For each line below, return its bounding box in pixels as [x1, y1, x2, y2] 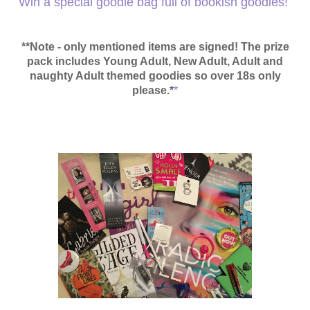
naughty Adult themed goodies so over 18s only [29, 70, 281, 82]
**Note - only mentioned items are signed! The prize [21, 41, 289, 53]
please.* [132, 84, 174, 97]
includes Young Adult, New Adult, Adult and [55, 55, 283, 68]
